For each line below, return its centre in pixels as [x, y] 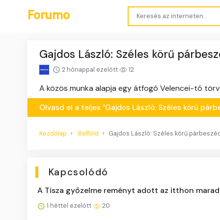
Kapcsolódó [78, 172]
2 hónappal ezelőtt [90, 69]
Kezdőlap [53, 134]
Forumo [49, 15]
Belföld [88, 134]
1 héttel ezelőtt [69, 206]
